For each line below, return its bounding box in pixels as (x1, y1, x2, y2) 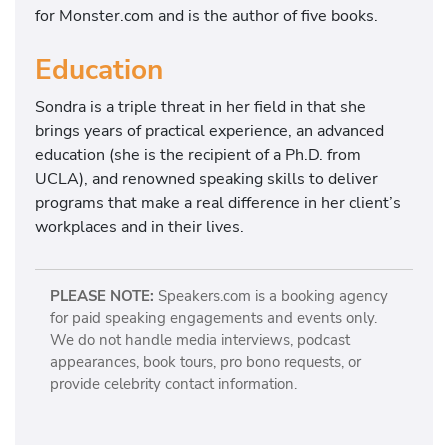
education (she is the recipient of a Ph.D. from (35, 143, 361, 167)
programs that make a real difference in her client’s (35, 191, 401, 215)
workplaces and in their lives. (35, 215, 244, 239)
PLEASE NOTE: (49, 285, 154, 306)
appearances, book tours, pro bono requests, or (49, 351, 361, 372)
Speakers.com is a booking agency (153, 285, 388, 306)
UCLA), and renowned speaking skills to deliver (35, 167, 378, 191)
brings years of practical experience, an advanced (35, 119, 384, 143)
